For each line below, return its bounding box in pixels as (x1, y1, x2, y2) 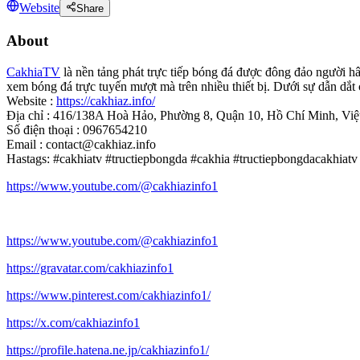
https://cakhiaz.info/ (56, 93, 155, 108)
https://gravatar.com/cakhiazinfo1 (6, 260, 174, 275)
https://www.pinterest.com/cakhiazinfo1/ (6, 288, 211, 302)
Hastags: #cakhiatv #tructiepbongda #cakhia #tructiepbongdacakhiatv (6, 151, 358, 166)
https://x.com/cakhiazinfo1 (6, 315, 140, 329)
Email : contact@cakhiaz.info (6, 137, 156, 151)
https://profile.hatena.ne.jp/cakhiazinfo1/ (6, 342, 209, 357)
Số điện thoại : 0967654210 (6, 122, 147, 137)
